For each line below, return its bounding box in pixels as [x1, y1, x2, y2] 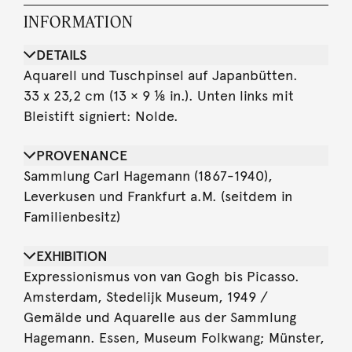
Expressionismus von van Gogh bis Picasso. [23, 267, 299, 285]
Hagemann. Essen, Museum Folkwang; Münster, [23, 328, 324, 346]
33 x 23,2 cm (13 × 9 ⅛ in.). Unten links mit [23, 86, 294, 104]
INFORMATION [23, 11, 134, 31]
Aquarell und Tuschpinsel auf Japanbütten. [23, 66, 298, 84]
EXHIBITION [35, 247, 108, 265]
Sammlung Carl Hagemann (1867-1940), [23, 167, 273, 185]
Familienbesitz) [23, 207, 120, 225]
